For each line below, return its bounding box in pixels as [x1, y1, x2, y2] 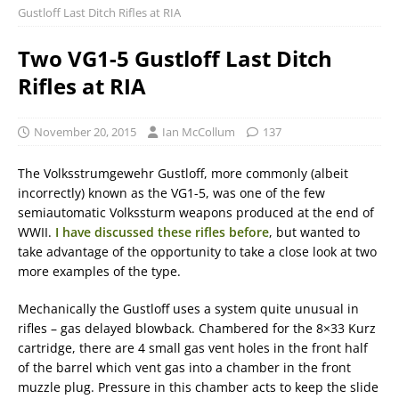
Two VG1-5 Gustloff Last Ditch [18, 44, 332, 73]
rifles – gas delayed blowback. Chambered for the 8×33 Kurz [18, 320, 376, 337]
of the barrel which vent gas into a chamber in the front [18, 359, 351, 376]
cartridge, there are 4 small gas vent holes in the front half [18, 339, 368, 356]
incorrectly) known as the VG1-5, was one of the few [18, 184, 325, 201]
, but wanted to [269, 224, 360, 240]
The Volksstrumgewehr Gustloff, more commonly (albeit [18, 165, 348, 182]
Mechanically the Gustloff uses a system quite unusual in [18, 300, 359, 317]
